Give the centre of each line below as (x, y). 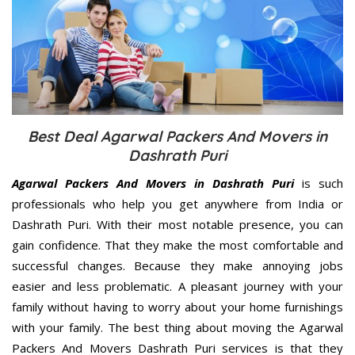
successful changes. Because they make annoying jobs (177, 266)
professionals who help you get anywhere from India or (177, 204)
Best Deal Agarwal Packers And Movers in (177, 137)
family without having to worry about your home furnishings (177, 307)
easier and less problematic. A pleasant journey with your (177, 286)
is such (319, 183)
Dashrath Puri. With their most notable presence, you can (177, 225)
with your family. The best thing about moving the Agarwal (177, 328)
